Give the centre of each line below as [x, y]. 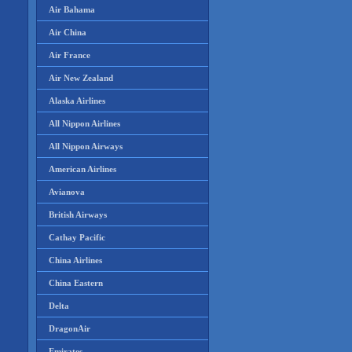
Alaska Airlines [77, 101]
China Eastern [76, 283]
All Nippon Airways [86, 146]
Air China [68, 32]
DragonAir [70, 328]
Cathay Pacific [77, 237]
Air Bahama [72, 9]
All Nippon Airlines [84, 123]
